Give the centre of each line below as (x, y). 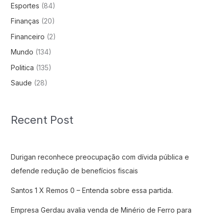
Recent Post (42, 120)
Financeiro (27, 36)
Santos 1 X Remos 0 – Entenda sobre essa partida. (92, 190)
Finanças (25, 21)
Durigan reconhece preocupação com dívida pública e (100, 157)
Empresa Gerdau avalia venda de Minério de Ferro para (101, 210)
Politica (22, 67)
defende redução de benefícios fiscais (74, 170)
